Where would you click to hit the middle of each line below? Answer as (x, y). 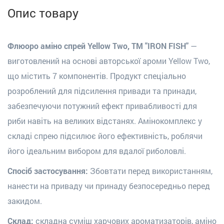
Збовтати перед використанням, (151, 170)
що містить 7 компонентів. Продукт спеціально (97, 75)
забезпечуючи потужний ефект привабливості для (102, 105)
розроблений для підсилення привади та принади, (102, 90)
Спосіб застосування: (48, 170)
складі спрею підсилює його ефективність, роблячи (105, 135)
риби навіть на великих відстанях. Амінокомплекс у (105, 120)
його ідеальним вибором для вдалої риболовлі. (97, 150)
